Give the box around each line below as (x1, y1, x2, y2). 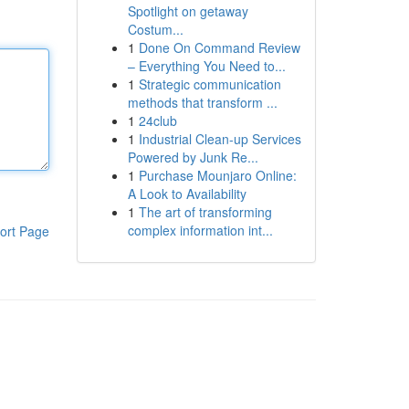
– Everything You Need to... (127, 57, 286, 75)
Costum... (127, 20, 184, 38)
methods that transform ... (127, 93, 278, 111)
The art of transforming (138, 203, 272, 221)
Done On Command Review (138, 38, 300, 57)
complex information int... (127, 221, 273, 239)
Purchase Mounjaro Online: (138, 166, 297, 184)
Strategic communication (138, 75, 281, 93)
